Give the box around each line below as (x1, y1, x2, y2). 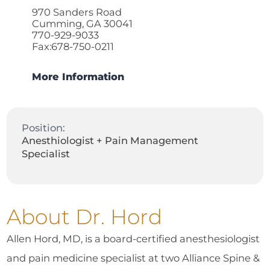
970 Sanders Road (31, 6, 122, 19)
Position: (21, 122, 65, 134)
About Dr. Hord (7, 204, 163, 230)
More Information (31, 71, 124, 83)
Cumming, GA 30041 (31, 17, 133, 30)
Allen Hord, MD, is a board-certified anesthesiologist (7, 233, 260, 245)
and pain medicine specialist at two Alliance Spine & (7, 252, 260, 265)
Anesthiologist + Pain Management (21, 134, 198, 147)
